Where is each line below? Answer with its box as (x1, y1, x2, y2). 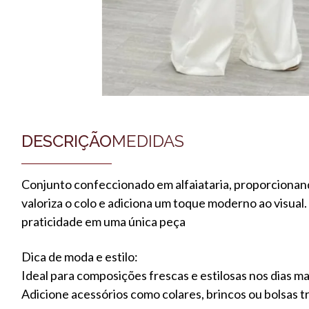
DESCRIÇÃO (21, 130, 112, 151)
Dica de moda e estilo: (21, 248, 138, 264)
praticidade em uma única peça (21, 213, 186, 229)
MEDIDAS (112, 130, 184, 151)
